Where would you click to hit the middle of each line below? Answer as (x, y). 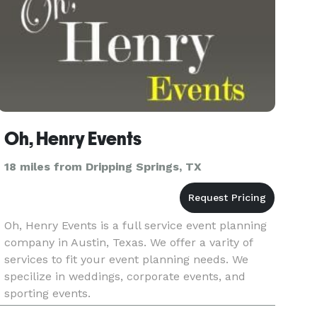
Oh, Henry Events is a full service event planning (136, 225)
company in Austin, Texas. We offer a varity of (129, 242)
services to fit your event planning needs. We (127, 259)
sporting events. (48, 293)
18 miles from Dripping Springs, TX (103, 167)
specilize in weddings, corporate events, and (125, 276)
